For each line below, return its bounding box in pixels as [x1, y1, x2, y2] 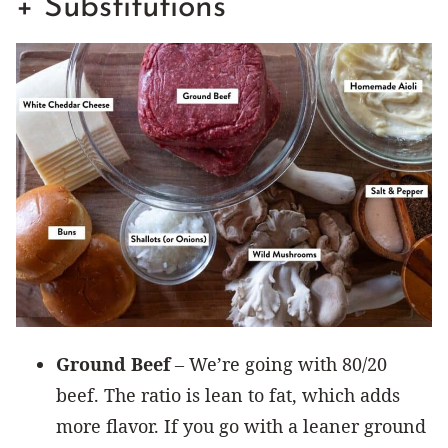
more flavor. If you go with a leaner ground [56, 413, 426, 438]
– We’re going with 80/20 [170, 351, 387, 376]
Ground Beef [56, 351, 170, 376]
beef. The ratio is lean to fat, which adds [56, 382, 400, 407]
